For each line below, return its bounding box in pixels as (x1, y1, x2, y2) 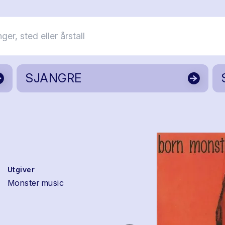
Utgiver (7, 165, 35, 174)
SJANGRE (26, 71, 82, 85)
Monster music (7, 178, 64, 188)
